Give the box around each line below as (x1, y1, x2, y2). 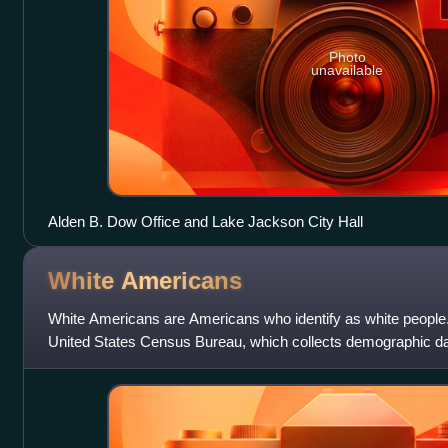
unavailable (311, 61, 384, 78)
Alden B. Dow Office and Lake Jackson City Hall (47, 212, 363, 230)
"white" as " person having (47, 355, 217, 373)
